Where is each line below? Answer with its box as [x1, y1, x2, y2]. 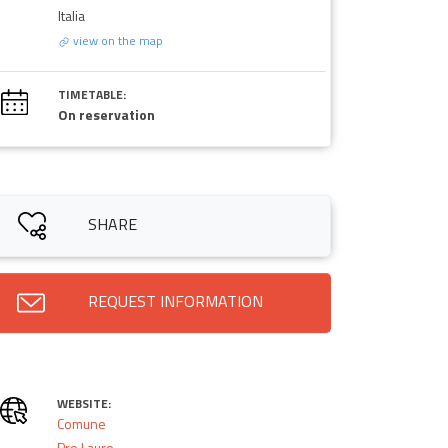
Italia [57, 4, 85, 26]
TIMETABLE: [57, 84, 126, 104]
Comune [56, 412, 106, 434]
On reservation [57, 103, 155, 125]
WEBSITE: [56, 393, 111, 413]
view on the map [69, 30, 163, 50]
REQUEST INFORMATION [87, 288, 263, 313]
